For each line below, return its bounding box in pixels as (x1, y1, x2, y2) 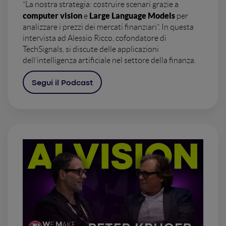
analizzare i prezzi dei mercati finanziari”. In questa (23, 23, 194, 32)
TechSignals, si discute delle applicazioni (23, 45, 159, 54)
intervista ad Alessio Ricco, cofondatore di (23, 34, 166, 43)
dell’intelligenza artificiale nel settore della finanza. (23, 56, 196, 65)
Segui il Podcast (32, 80, 93, 87)
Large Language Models (89, 11, 175, 21)
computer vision (23, 11, 82, 21)
